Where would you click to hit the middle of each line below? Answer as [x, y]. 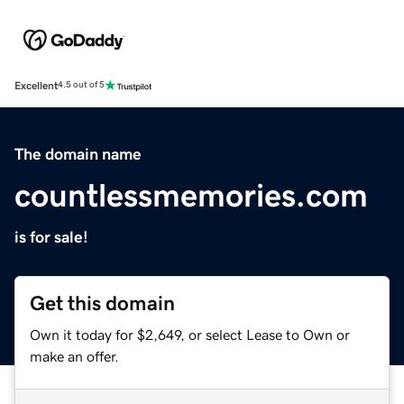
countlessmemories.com [191, 195]
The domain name [78, 154]
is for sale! [51, 237]
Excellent [36, 85]
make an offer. [74, 356]
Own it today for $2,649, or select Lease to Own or [190, 334]
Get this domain [102, 303]
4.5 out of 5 [81, 85]
